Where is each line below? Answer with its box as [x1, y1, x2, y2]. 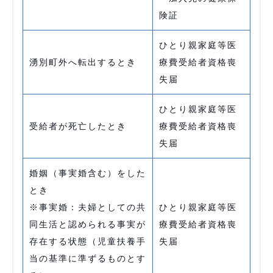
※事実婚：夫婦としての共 [29, 202, 146, 212]
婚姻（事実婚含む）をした [29, 168, 146, 178]
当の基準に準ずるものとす [29, 253, 146, 263]
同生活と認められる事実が [29, 219, 146, 229]
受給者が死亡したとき [29, 121, 127, 131]
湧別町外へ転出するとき [29, 57, 136, 67]
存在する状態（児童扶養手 [29, 236, 146, 246]
